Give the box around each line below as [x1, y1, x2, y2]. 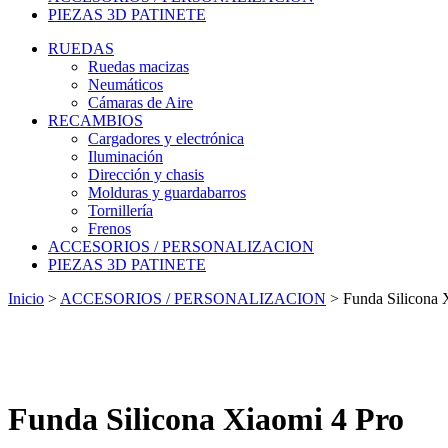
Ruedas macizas [88, 58, 189, 75]
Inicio [8, 290, 44, 307]
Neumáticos [88, 76, 163, 93]
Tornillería [88, 202, 153, 219]
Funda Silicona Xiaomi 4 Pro [8, 401, 404, 438]
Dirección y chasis [88, 166, 204, 183]
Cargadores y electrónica [88, 130, 244, 147]
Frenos [88, 220, 131, 237]
